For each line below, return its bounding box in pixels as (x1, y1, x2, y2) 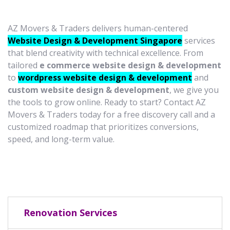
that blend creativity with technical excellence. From (8, 47, 203, 59)
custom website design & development (8, 84, 169, 95)
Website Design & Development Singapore (8, 34, 182, 46)
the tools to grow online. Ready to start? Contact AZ (8, 96, 206, 108)
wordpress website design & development (18, 71, 192, 83)
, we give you (169, 84, 219, 95)
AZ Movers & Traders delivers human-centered (8, 22, 188, 34)
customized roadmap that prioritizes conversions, (8, 121, 199, 132)
